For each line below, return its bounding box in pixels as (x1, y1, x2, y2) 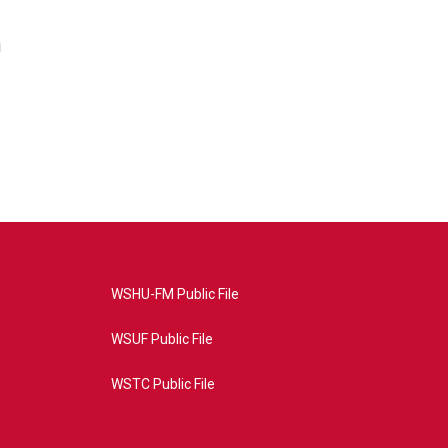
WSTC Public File (110, 376, 215, 393)
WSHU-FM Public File (110, 286, 239, 303)
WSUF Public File (110, 331, 213, 348)
